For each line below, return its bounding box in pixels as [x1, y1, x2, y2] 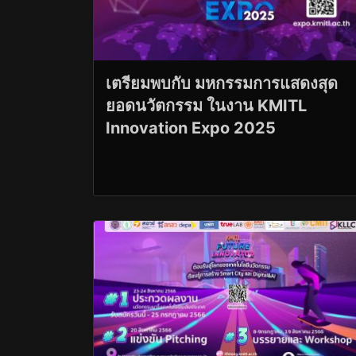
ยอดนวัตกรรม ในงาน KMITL [106, 95, 307, 115]
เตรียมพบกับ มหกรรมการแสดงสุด [106, 73, 338, 93]
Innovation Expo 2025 [106, 118, 276, 137]
